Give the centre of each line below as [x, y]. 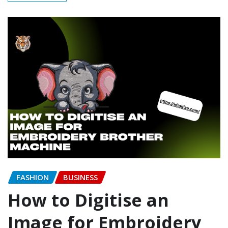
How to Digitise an [88, 200]
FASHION [33, 177]
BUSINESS [80, 177]
